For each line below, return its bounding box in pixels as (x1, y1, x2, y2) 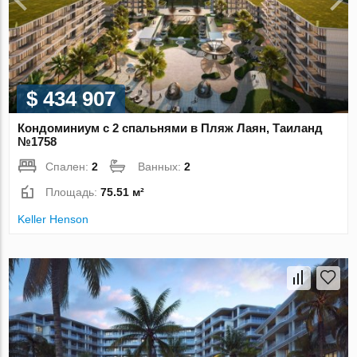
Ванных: (138, 160, 185, 174)
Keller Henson (18, 213, 89, 226)
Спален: (45, 160, 92, 174)
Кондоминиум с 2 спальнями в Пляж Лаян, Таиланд (18, 121, 324, 135)
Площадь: (45, 186, 101, 199)
